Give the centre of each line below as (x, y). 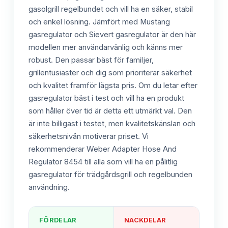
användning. (49, 188)
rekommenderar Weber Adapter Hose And (103, 149)
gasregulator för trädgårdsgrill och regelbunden (110, 175)
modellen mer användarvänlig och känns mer (106, 48)
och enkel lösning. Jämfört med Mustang (99, 22)
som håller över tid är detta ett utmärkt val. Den (110, 111)
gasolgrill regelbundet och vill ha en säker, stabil (111, 9)
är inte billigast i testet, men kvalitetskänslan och (112, 124)
